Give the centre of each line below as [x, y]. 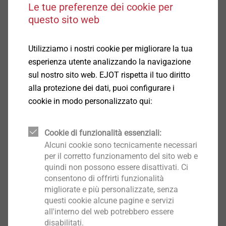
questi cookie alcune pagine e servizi [109, 201]
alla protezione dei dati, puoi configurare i [101, 88]
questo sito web [64, 20]
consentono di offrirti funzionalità [104, 178]
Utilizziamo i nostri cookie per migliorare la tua [110, 49]
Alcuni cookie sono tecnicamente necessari [121, 145]
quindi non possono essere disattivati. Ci [116, 167]
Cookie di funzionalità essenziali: [103, 133]
